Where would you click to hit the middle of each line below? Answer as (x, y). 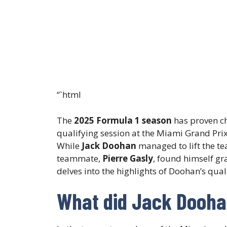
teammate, (79, 158)
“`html (69, 95)
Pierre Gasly (127, 158)
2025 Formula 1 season (123, 120)
